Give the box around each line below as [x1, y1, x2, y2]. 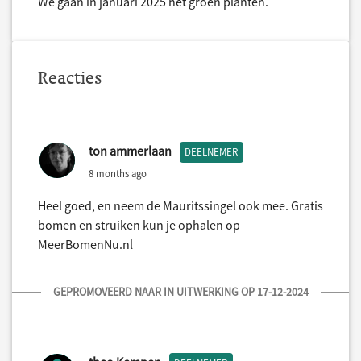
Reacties [38, 67, 102, 89]
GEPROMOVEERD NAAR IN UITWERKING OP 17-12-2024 [52, 284, 309, 300]
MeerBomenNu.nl [38, 236, 133, 253]
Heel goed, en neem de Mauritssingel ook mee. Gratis [38, 197, 323, 214]
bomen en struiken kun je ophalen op [38, 217, 240, 234]
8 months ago [89, 166, 147, 180]
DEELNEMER [185, 145, 239, 160]
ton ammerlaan [89, 143, 172, 160]
